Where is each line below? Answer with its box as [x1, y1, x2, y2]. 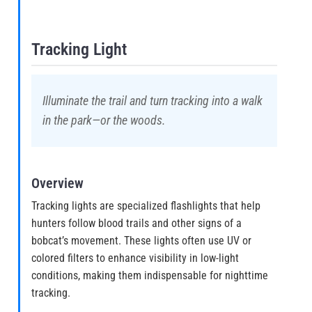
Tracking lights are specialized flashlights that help [31, 198, 260, 212]
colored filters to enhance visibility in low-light [31, 251, 239, 265]
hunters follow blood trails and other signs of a [31, 216, 242, 230]
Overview [31, 174, 84, 192]
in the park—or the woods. [42, 113, 166, 127]
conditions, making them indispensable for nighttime [31, 268, 268, 282]
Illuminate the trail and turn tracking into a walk [42, 93, 263, 108]
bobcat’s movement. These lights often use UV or [31, 233, 251, 247]
